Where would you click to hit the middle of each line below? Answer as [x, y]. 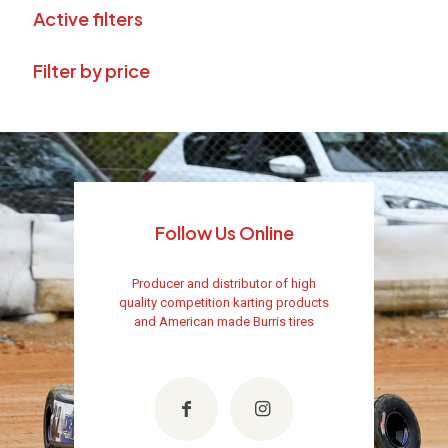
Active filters [88, 18]
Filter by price [91, 70]
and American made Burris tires [224, 321]
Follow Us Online [224, 232]
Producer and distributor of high [224, 283]
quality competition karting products [224, 302]
